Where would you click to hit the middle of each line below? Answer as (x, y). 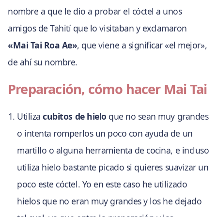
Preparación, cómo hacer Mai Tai (108, 89)
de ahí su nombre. (43, 62)
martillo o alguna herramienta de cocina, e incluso (113, 150)
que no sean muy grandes (157, 116)
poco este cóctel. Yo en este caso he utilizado (102, 184)
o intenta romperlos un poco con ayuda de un (105, 133)
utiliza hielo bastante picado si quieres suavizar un (113, 167)
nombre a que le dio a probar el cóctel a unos (95, 11)
